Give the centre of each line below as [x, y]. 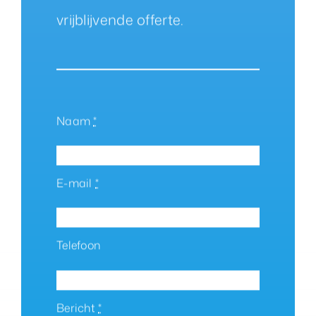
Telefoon [78, 245]
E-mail [76, 183]
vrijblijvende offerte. [120, 19]
